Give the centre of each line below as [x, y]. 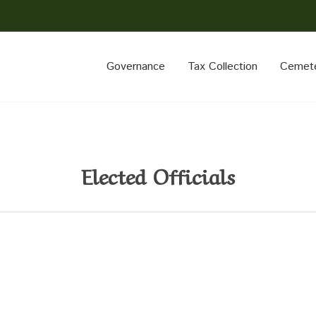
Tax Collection [223, 67]
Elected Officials [158, 174]
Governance [136, 67]
